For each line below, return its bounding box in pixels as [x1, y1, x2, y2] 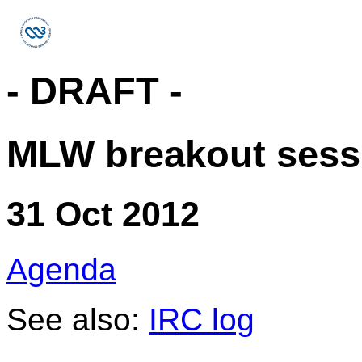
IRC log [149, 302, 255, 338]
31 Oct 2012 [6, 195, 200, 234]
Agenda [6, 252, 116, 288]
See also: [6, 302, 149, 338]
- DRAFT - [6, 69, 183, 113]
